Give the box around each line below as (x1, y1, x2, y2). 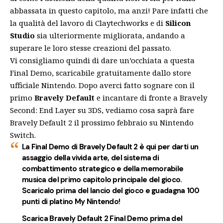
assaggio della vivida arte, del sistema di (22, 152, 159, 163)
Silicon (165, 17, 191, 28)
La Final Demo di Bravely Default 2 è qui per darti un (22, 141, 199, 152)
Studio (10, 30, 35, 40)
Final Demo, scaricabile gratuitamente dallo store (10, 67, 191, 78)
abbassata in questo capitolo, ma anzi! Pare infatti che (10, 5, 208, 15)
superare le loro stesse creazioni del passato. (10, 42, 171, 53)
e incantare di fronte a (95, 92, 180, 103)
